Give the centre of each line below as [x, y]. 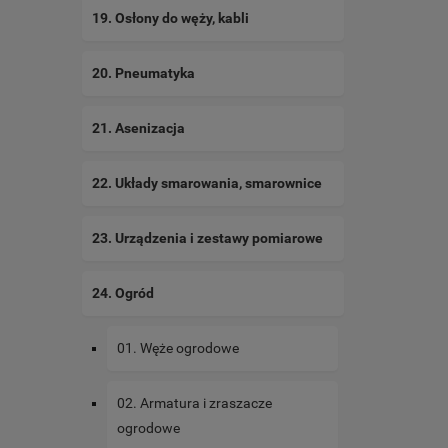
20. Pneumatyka [143, 73]
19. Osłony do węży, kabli [170, 18]
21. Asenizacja [138, 128]
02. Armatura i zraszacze [194, 403]
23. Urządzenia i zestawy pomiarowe [207, 238]
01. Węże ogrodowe [178, 348]
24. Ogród [123, 293]
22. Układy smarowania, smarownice [207, 183]
